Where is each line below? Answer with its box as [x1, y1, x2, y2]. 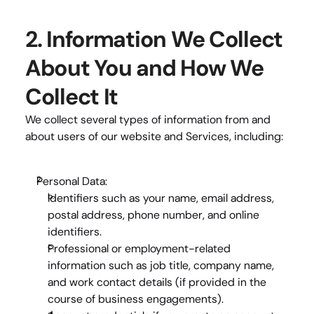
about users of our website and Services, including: [25, 129, 283, 144]
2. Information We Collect [25, 25, 282, 54]
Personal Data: [36, 174, 107, 189]
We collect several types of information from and [25, 112, 271, 127]
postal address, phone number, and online [48, 207, 259, 222]
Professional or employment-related [48, 241, 231, 256]
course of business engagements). [48, 292, 224, 306]
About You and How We [25, 53, 264, 83]
